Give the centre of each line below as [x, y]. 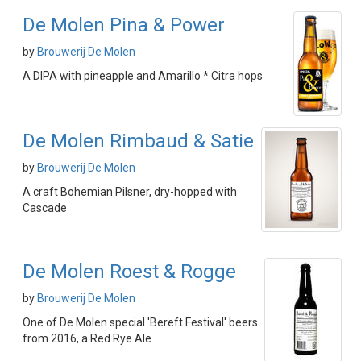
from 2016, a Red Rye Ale [87, 338]
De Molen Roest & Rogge [129, 272]
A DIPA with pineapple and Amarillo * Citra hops [143, 76]
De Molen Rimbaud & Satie [138, 141]
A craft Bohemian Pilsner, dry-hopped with [130, 192]
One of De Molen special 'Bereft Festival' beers [140, 322]
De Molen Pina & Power [124, 25]
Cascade [45, 208]
